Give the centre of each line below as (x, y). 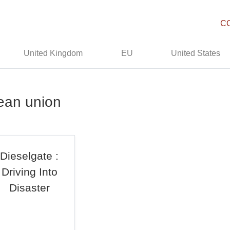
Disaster (29, 188)
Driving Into (29, 172)
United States (196, 53)
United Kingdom (53, 53)
